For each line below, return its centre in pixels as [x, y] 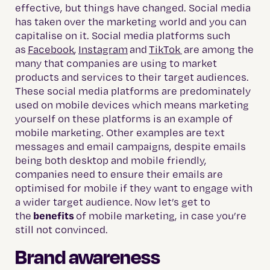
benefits [54, 215]
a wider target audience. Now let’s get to [113, 202]
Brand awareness [89, 256]
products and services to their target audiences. [132, 77]
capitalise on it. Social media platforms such [123, 36]
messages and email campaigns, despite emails [130, 146]
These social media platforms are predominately [133, 91]
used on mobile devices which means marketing [132, 105]
